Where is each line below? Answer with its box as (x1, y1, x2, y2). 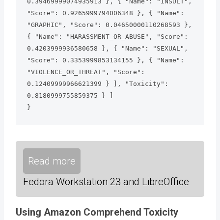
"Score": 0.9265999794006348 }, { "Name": (27, 9, 184, 17)
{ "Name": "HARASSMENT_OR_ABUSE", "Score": (27, 33, 188, 41)
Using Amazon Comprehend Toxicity (16, 206, 178, 218)
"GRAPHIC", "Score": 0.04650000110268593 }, (27, 21, 192, 29)
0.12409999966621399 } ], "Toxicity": (27, 80, 168, 88)
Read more (28, 155, 76, 167)
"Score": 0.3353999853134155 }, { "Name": (27, 56, 184, 64)
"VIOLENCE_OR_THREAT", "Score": (27, 68, 145, 76)
